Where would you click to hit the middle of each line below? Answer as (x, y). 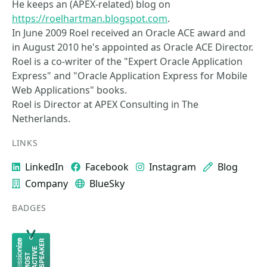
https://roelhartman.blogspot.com (90, 18)
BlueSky (107, 184)
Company (46, 184)
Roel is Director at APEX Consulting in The (105, 104)
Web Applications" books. (69, 90)
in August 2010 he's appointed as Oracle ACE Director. (133, 47)
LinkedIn (44, 167)
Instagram (173, 167)
